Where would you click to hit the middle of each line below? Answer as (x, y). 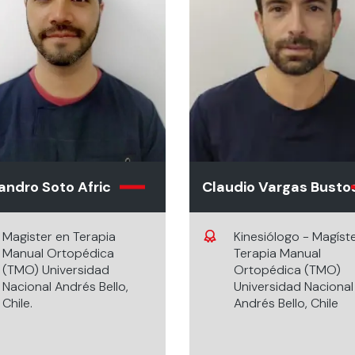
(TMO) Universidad (55, 270)
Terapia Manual (277, 253)
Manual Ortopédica (58, 253)
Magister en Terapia (59, 237)
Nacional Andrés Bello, (65, 286)
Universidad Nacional (294, 286)
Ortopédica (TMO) (287, 270)
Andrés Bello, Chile (286, 303)
